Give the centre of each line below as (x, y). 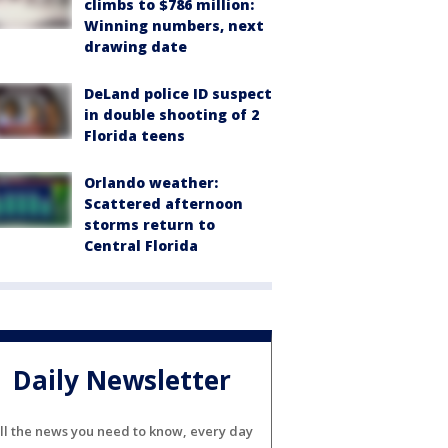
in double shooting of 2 (171, 115)
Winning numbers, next (174, 26)
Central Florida (141, 246)
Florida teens (134, 136)
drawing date (135, 47)
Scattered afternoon (163, 204)
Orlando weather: (151, 183)
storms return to (149, 225)
